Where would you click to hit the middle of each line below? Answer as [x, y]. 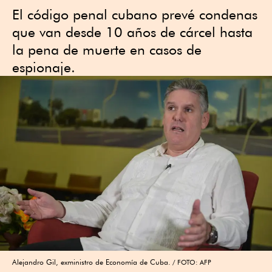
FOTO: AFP [194, 263]
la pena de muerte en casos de [107, 49]
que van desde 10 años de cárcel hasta [132, 32]
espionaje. [44, 67]
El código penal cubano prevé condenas [135, 14]
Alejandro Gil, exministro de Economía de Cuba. [91, 262]
